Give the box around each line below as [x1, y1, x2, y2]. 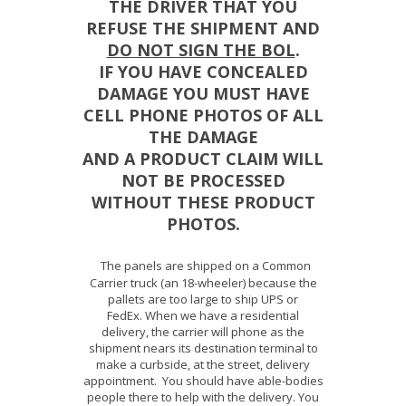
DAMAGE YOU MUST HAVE [96, 82, 310, 105]
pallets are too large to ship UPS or [108, 291, 298, 308]
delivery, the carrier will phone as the [101, 324, 304, 341]
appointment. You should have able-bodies [82, 372, 324, 390]
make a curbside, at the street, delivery [96, 356, 310, 373]
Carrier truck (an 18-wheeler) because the [89, 275, 317, 292]
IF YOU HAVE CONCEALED [98, 61, 308, 83]
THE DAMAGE [148, 126, 258, 149]
